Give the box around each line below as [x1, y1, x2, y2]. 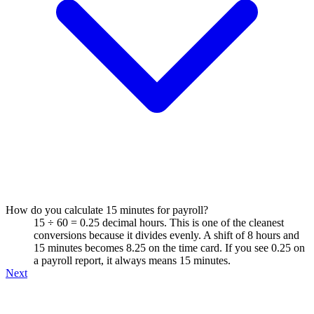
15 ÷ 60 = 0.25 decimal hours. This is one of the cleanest [34, 216, 284, 228]
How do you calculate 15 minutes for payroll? [6, 203, 208, 216]
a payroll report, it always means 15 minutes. [34, 254, 231, 266]
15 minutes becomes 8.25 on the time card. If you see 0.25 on [34, 241, 305, 254]
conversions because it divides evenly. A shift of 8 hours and [34, 228, 299, 241]
